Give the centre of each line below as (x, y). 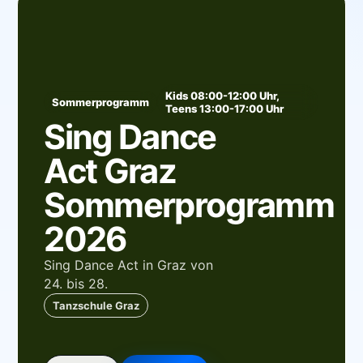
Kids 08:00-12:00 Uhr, (222, 95)
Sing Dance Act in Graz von (129, 265)
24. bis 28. (76, 283)
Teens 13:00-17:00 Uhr (225, 108)
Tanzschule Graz (96, 305)
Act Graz (110, 171)
